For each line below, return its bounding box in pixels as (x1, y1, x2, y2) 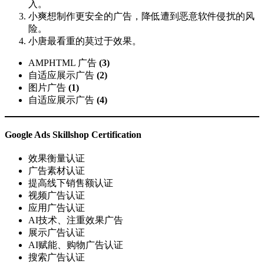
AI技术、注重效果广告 (28, 215, 123, 226)
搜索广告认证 (28, 252, 85, 263)
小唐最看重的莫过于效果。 (28, 35, 141, 46)
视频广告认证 (28, 190, 85, 201)
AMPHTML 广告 (28, 57, 99, 68)
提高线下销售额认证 (28, 178, 113, 189)
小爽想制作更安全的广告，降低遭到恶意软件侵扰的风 (28, 11, 255, 21)
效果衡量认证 (28, 153, 85, 164)
